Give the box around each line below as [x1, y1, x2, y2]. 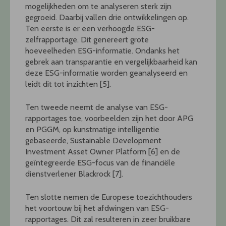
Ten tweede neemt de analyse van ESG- [25, 102, 168, 112]
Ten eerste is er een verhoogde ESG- [25, 24, 155, 34]
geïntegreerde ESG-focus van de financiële [25, 158, 175, 168]
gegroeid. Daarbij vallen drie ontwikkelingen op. [25, 13, 189, 23]
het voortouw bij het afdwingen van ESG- [25, 203, 169, 213]
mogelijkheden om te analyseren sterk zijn [25, 2, 172, 12]
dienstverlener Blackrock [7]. [25, 169, 123, 179]
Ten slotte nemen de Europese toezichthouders [25, 192, 192, 202]
